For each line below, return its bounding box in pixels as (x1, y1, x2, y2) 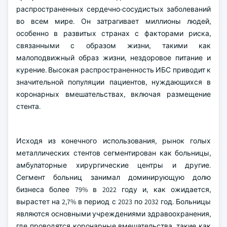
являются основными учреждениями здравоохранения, (16, 209, 211, 218)
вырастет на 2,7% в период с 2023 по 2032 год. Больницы (16, 197, 211, 206)
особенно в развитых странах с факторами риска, (16, 29, 211, 38)
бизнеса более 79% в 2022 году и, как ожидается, (16, 185, 211, 194)
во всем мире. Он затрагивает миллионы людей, (16, 17, 211, 26)
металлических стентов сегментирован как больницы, (16, 148, 211, 158)
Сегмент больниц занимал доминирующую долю (16, 173, 211, 182)
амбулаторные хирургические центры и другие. (16, 161, 211, 170)
